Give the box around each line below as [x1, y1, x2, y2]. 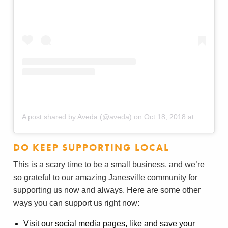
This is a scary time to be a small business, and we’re [13, 160, 205, 169]
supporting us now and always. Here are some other [13, 185, 201, 194]
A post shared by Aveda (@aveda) [22, 112, 132, 121]
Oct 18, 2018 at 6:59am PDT [144, 112, 196, 121]
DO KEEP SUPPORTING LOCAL [13, 140, 169, 154]
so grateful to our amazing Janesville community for [13, 173, 197, 182]
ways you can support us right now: [13, 198, 139, 207]
